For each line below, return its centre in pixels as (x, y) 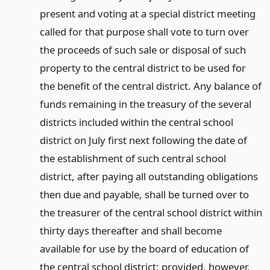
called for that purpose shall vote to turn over (144, 32)
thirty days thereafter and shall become (130, 231)
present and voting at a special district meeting (147, 14)
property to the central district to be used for (143, 68)
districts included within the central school (136, 122)
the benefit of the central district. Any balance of (150, 86)
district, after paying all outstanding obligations (149, 177)
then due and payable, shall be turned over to (144, 195)
